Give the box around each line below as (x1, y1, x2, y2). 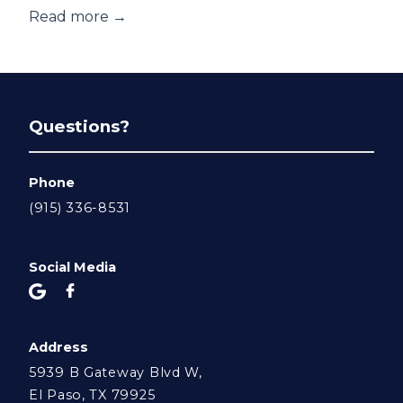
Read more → (29, 8, 127, 26)
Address (29, 338, 88, 355)
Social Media (29, 258, 116, 275)
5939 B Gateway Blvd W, (29, 364, 202, 381)
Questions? (29, 116, 130, 138)
